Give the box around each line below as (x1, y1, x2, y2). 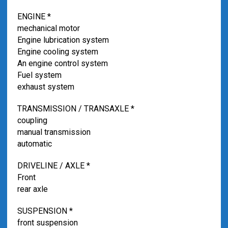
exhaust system (17, 82, 74, 92)
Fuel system (17, 70, 62, 80)
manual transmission (17, 127, 91, 137)
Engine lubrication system (17, 35, 109, 45)
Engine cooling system (17, 47, 98, 56)
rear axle (17, 184, 48, 194)
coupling (17, 116, 47, 125)
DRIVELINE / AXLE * (17, 161, 90, 170)
